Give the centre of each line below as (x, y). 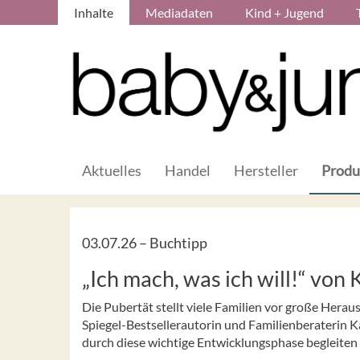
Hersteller (266, 170)
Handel (188, 170)
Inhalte (94, 12)
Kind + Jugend (284, 12)
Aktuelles (112, 170)
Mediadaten (179, 12)
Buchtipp (178, 242)
